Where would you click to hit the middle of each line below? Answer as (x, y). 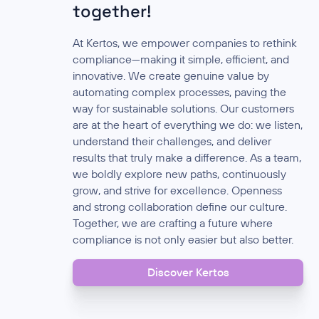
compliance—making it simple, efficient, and (181, 59)
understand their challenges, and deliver (172, 141)
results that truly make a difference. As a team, (187, 157)
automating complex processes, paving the (180, 91)
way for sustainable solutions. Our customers (184, 108)
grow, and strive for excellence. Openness (178, 190)
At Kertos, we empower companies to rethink (185, 42)
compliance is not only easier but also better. (183, 239)
